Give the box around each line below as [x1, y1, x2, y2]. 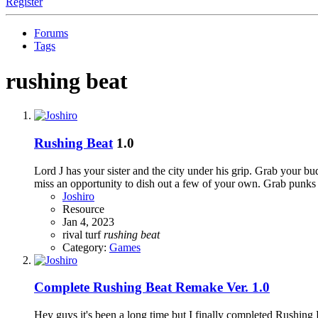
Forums [34, 27, 68, 40]
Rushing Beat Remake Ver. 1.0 [93, 280, 270, 295]
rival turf [62, 228, 104, 241]
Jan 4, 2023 [62, 215, 114, 228]
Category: [62, 241, 109, 253]
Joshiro [62, 190, 94, 202]
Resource [62, 202, 104, 215]
